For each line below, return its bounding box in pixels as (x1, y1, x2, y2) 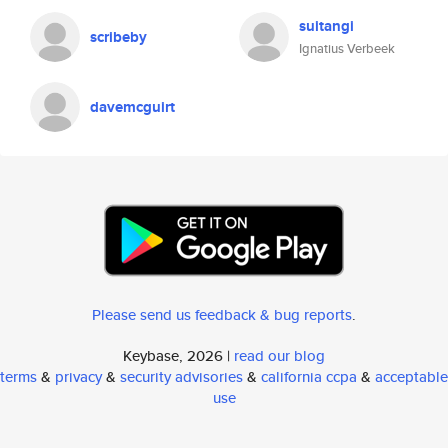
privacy (55, 366, 102, 387)
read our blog (234, 345, 325, 366)
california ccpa (261, 366, 357, 387)
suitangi (299, 15, 354, 37)
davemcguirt (90, 96, 175, 118)
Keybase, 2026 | (123, 345, 234, 366)
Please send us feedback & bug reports (92, 304, 352, 325)
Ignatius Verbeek (299, 39, 395, 58)
